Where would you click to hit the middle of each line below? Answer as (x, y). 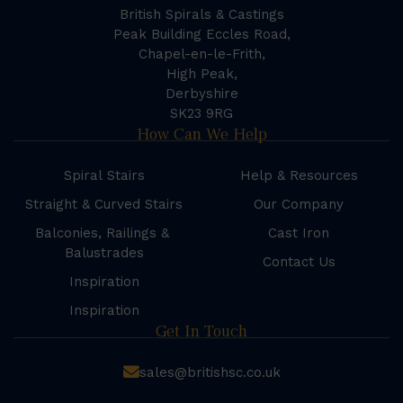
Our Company (299, 205)
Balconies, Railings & (104, 233)
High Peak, (201, 74)
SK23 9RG (201, 114)
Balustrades (104, 253)
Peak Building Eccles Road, (201, 35)
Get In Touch (201, 331)
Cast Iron (299, 233)
